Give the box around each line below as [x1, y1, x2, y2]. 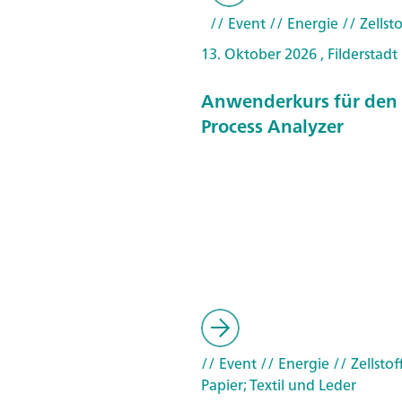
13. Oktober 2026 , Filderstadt [201, 41, 398, 66]
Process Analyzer [201, 109, 344, 142]
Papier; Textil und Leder [201, 372, 356, 398]
